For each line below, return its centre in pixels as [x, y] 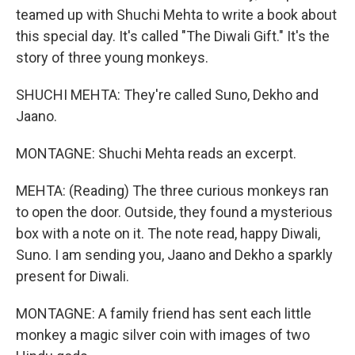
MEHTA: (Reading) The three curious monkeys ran [172, 191]
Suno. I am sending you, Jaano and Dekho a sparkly [174, 255]
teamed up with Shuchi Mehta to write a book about [176, 15]
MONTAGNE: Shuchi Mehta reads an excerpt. [156, 153]
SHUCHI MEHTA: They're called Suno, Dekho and [167, 95]
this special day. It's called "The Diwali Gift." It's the [173, 36]
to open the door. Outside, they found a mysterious [174, 212]
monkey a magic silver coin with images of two [163, 335]
